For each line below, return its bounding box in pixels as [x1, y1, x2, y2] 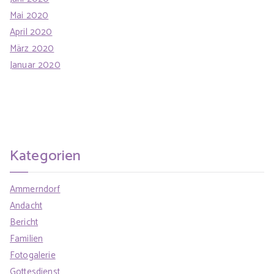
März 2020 [10, 40, 54, 56]
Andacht [10, 198, 43, 214]
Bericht [10, 215, 39, 231]
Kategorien [10, 143, 81, 168]
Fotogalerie [10, 248, 56, 264]
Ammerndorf [10, 182, 61, 198]
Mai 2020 [10, 7, 49, 23]
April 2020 [10, 24, 53, 40]
